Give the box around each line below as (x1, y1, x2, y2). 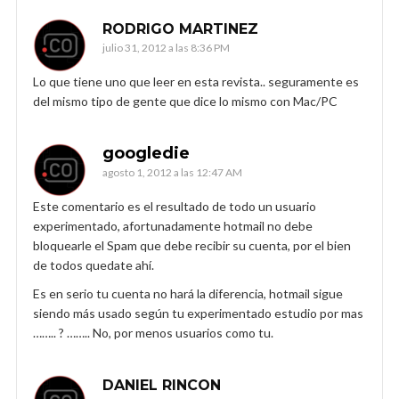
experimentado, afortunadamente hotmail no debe (33, 217, 313, 233)
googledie (102, 142, 190, 163)
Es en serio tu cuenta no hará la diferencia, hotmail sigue (33, 285, 343, 301)
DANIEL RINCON (102, 376, 221, 394)
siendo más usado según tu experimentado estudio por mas (33, 305, 363, 321)
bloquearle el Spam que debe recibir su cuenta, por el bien (33, 237, 351, 253)
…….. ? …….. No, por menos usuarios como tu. (33, 324, 273, 340)
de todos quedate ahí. (33, 256, 154, 273)
